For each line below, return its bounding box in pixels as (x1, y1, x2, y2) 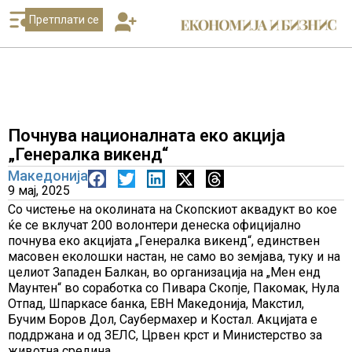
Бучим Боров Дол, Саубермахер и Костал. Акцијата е (8, 312, 317, 327)
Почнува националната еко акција (8, 126, 285, 145)
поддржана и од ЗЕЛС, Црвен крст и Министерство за (8, 328, 322, 343)
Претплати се (28, 13, 99, 26)
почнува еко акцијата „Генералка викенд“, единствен (8, 233, 320, 248)
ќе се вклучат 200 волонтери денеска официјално (8, 218, 301, 233)
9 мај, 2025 (8, 183, 70, 198)
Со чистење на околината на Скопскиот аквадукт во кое (8, 202, 337, 217)
